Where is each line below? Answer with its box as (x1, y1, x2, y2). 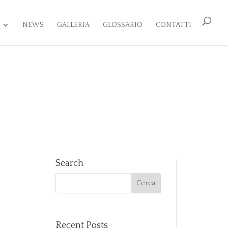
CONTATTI (156, 21, 191, 29)
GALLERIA (57, 21, 90, 29)
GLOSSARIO (103, 21, 142, 29)
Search (55, 158, 83, 168)
